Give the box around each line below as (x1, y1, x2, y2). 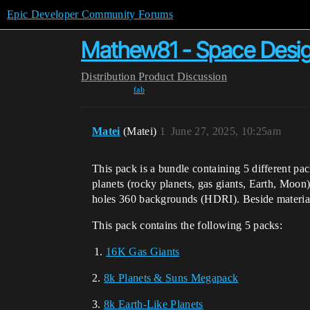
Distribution (81, 71, 136, 82)
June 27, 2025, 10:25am (170, 125, 281, 137)
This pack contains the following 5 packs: (92, 219, 283, 231)
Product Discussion (138, 71, 227, 82)
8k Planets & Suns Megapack (103, 272, 239, 284)
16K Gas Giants (106, 246, 180, 257)
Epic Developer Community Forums (7, 8, 173, 20)
